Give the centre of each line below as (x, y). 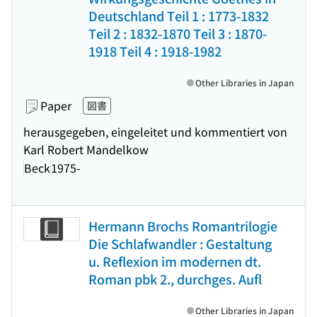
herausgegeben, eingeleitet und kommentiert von (155, 132)
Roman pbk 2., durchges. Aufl (175, 279)
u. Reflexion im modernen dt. (175, 261)
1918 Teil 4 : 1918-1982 (155, 51)
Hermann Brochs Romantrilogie (183, 226)
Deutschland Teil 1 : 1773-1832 (179, 16)
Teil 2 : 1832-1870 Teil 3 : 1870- (178, 33)
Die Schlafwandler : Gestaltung (180, 243)
